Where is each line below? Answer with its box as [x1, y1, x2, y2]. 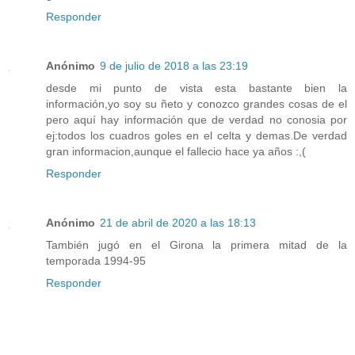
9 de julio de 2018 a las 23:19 [100, 59, 248, 73]
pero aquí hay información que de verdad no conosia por [46, 113, 347, 127]
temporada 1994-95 [46, 254, 146, 268]
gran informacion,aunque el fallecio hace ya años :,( [46, 145, 306, 158]
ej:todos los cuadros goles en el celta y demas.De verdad [46, 129, 347, 143]
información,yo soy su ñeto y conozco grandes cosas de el [46, 97, 347, 111]
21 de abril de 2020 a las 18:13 [100, 216, 256, 230]
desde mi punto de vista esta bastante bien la [46, 82, 347, 95]
